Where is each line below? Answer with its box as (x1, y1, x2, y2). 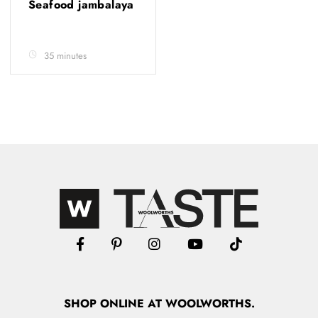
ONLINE (96, 295, 148, 312)
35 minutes (44, 49, 87, 62)
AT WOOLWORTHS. (147, 295, 255, 312)
